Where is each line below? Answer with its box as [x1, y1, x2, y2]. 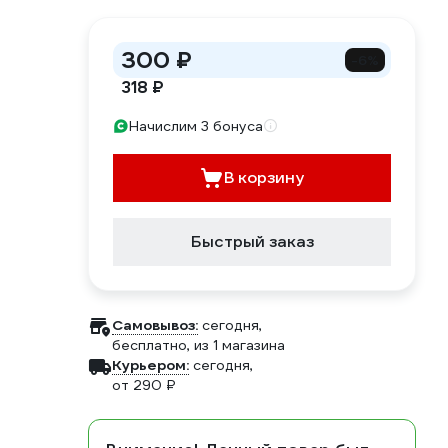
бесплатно [112, 336, 187, 354]
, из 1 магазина [187, 336, 285, 354]
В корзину [224, 167, 304, 188]
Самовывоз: [112, 316, 198, 334]
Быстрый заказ [190, 231, 314, 252]
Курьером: [112, 356, 189, 374]
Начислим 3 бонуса [129, 117, 263, 135]
